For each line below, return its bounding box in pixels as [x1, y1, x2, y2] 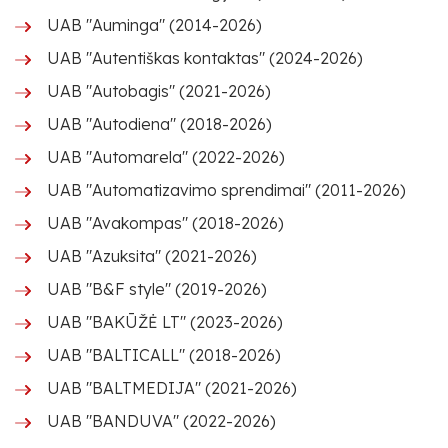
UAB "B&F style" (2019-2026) [47, 279, 267, 299]
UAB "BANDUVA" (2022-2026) [47, 411, 276, 431]
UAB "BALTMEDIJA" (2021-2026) [47, 378, 297, 398]
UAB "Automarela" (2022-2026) [47, 147, 285, 167]
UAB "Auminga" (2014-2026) [47, 15, 262, 35]
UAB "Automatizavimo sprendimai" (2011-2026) [47, 180, 406, 200]
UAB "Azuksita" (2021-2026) [47, 246, 257, 266]
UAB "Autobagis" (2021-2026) [47, 81, 271, 101]
